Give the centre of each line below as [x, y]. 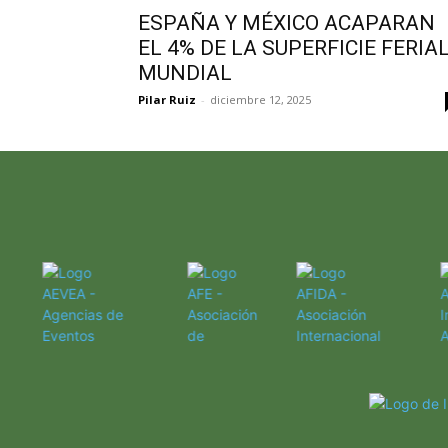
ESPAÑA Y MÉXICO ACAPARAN [286, 22]
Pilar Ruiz [167, 99]
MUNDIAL [185, 72]
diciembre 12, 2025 [260, 99]
